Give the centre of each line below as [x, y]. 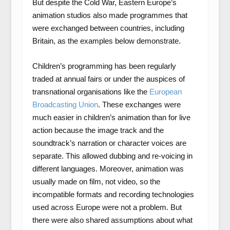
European [165, 92]
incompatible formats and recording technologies [113, 194]
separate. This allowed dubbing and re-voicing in [112, 156]
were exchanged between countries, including [108, 28]
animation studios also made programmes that [110, 15]
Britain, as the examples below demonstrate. [106, 41]
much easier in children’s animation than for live [111, 117]
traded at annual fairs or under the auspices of [108, 79]
